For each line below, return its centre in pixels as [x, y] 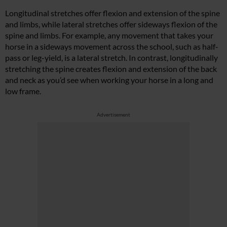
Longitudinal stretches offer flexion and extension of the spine [112, 13]
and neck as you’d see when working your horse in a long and [109, 80]
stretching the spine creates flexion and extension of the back [111, 68]
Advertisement [113, 114]
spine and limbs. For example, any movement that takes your [109, 35]
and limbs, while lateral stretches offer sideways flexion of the [111, 24]
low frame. [23, 91]
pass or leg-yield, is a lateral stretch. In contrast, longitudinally [111, 57]
